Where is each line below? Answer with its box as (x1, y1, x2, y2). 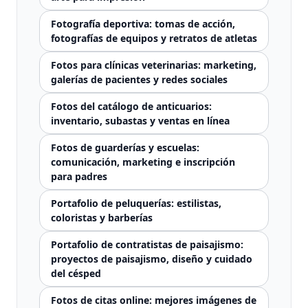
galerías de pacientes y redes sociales (51, 73, 228, 86)
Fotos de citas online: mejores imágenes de (51, 294, 256, 307)
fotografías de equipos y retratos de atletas (51, 32, 257, 45)
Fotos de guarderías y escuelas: (51, 141, 199, 154)
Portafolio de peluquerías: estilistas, (51, 197, 221, 210)
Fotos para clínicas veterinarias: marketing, (51, 58, 256, 71)
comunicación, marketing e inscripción (51, 155, 235, 168)
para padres (51, 170, 107, 183)
